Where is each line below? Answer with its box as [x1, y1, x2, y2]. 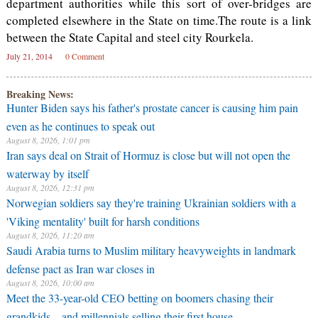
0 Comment [65, 50, 104, 62]
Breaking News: [6, 87, 74, 102]
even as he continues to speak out [6, 119, 155, 130]
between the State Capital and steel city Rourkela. [6, 29, 253, 45]
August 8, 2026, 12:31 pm [6, 182, 94, 193]
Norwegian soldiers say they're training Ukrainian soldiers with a [6, 195, 296, 210]
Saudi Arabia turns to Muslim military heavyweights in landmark [6, 243, 296, 258]
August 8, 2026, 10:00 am [6, 277, 94, 288]
